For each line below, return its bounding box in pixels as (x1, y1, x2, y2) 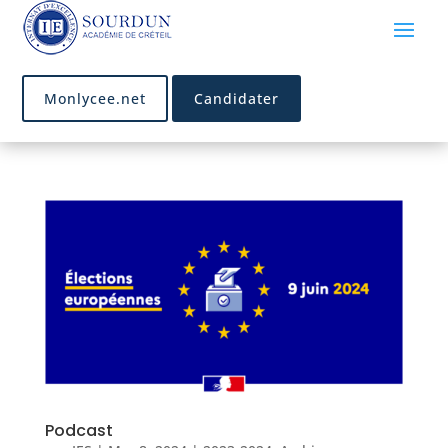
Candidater (194, 89, 280, 108)
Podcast (44, 418, 113, 442)
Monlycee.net (44, 89, 147, 108)
